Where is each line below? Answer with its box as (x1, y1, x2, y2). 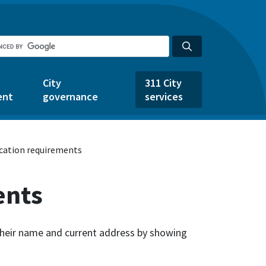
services (145, 90, 183, 103)
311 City (145, 76, 182, 90)
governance (43, 90, 98, 103)
